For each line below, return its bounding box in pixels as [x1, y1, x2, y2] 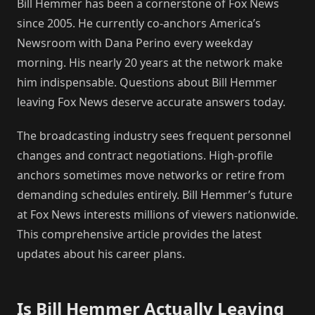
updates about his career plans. [17, 245, 185, 262]
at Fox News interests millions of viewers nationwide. [17, 206, 298, 222]
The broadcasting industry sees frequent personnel [17, 127, 291, 143]
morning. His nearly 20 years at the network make [17, 54, 283, 70]
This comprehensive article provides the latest [17, 226, 262, 242]
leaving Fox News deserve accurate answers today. [17, 94, 285, 110]
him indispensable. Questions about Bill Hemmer [17, 74, 277, 90]
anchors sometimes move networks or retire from [17, 167, 285, 183]
